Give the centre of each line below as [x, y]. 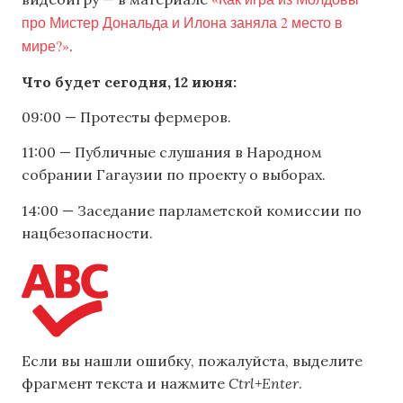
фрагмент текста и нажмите [125, 384]
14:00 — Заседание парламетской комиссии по [192, 210]
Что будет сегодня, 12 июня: [129, 81]
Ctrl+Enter [264, 384]
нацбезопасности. [87, 233]
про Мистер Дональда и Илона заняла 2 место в [182, 22]
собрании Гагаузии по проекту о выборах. [174, 175]
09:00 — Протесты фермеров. [126, 117]
